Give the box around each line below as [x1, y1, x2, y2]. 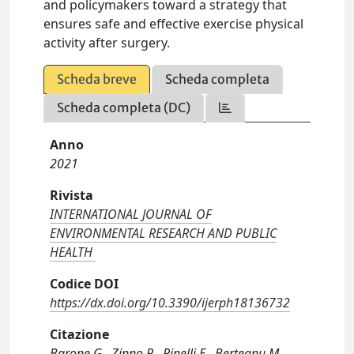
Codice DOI [50, 275, 119, 293]
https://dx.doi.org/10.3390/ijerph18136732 [50, 294, 291, 312]
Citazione [50, 326, 110, 344]
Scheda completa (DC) [57, 100, 191, 116]
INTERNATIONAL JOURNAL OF [50, 205, 213, 224]
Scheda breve [57, 71, 137, 88]
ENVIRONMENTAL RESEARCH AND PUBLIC [50, 224, 277, 243]
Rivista [50, 186, 94, 205]
